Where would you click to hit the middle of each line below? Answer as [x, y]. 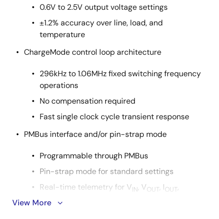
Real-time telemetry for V [86, 187]
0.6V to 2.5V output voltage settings [104, 7]
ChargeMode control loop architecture [93, 52]
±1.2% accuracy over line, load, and [101, 23]
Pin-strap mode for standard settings [107, 171]
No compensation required [88, 101]
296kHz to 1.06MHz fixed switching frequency [120, 74]
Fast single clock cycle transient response [114, 117]
